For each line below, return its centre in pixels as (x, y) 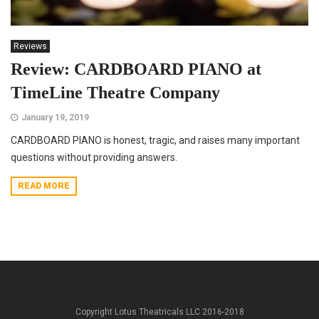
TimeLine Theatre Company (115, 93)
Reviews (30, 47)
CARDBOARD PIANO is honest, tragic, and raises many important (155, 141)
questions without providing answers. (94, 158)
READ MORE (44, 186)
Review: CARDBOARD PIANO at (136, 69)
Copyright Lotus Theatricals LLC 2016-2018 (159, 312)
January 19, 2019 (55, 118)
